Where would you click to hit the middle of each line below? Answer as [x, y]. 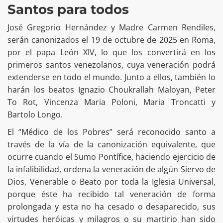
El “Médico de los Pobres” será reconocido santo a [111, 132]
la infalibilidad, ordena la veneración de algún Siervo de [111, 169]
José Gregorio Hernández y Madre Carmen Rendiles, [111, 28]
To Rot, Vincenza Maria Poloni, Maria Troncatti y [111, 102]
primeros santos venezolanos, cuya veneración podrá [111, 65]
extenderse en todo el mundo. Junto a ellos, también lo [111, 77]
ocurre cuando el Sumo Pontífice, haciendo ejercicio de [111, 157]
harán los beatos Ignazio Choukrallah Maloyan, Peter [111, 90]
